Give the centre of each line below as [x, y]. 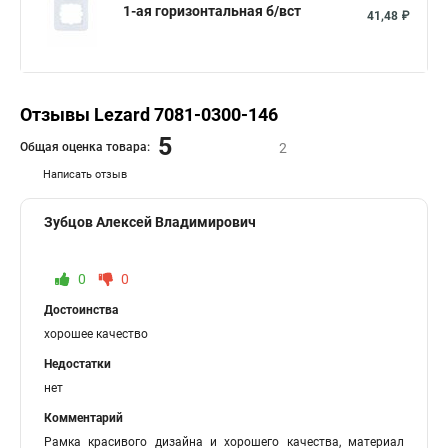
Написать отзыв [85, 174]
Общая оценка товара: [85, 146]
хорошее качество [96, 334]
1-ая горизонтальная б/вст [212, 11]
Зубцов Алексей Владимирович [150, 222]
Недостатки [77, 364]
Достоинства [81, 310]
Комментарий [83, 418]
